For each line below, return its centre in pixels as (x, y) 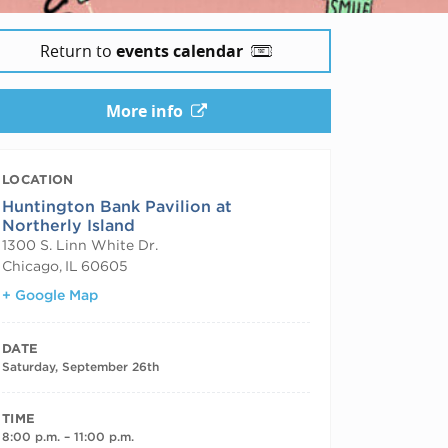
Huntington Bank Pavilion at (117, 206)
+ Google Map (50, 294)
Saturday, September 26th (80, 366)
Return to (78, 50)
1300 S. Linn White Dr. (80, 244)
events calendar (179, 50)
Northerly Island (68, 225)
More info (144, 110)
